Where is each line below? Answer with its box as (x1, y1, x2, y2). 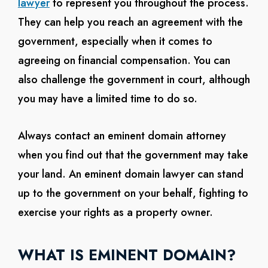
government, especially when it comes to (17, 33, 212, 49)
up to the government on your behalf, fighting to (17, 185, 248, 201)
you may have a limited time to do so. (17, 91, 197, 106)
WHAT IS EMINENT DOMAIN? (17, 244, 236, 266)
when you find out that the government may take (17, 147, 248, 163)
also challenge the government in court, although (17, 72, 250, 87)
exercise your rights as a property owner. (17, 205, 213, 220)
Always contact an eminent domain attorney (17, 128, 226, 144)
